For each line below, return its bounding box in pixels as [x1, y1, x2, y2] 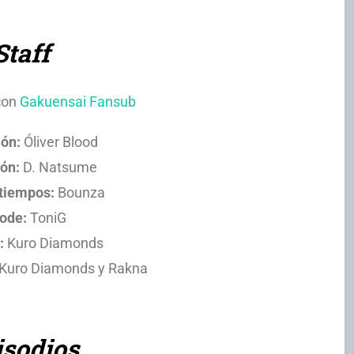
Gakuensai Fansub [19, 92, 136, 110]
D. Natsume [20, 159, 98, 176]
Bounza [54, 184, 105, 201]
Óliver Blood [20, 134, 98, 151]
